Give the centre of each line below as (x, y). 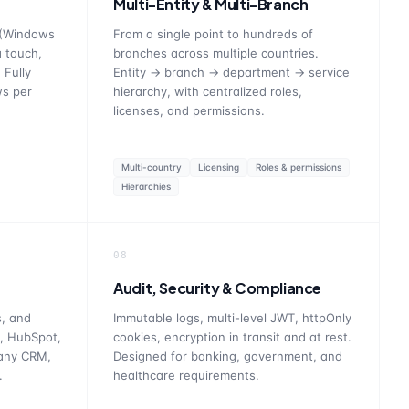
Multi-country (152, 167)
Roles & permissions (299, 167)
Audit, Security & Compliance (218, 288)
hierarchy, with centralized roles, (208, 91)
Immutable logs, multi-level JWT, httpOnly (233, 318)
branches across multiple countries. (216, 53)
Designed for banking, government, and (228, 356)
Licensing (219, 167)
